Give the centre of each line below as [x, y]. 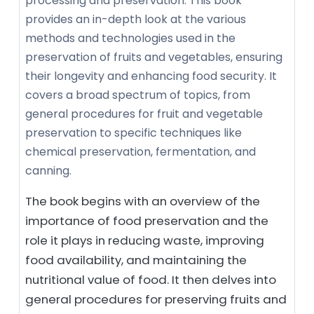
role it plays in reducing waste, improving [145, 240]
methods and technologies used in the [130, 38]
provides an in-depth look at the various [136, 19]
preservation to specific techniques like [134, 132]
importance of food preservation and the [147, 220]
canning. [48, 170]
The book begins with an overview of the [143, 201]
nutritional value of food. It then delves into [151, 279]
